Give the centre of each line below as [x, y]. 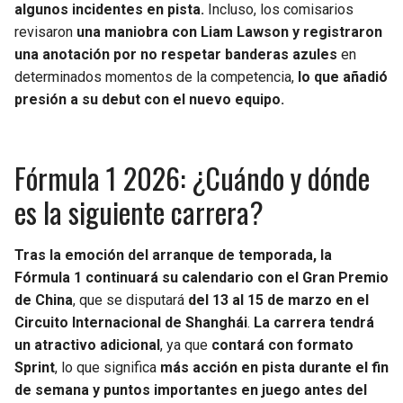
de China [44, 300]
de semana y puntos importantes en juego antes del [191, 390]
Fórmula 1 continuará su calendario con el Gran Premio [201, 278]
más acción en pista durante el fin [274, 368]
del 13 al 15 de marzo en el [278, 300]
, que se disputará [130, 300]
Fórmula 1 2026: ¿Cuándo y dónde [192, 178]
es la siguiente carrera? [139, 212]
